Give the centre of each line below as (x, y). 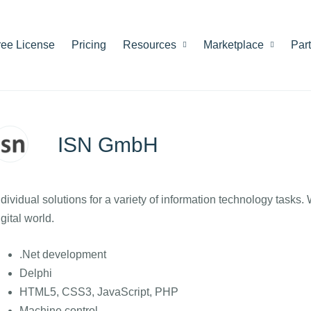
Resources (151, 45)
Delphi (35, 273)
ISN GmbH (108, 145)
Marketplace (235, 45)
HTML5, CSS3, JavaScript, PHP (99, 292)
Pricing (89, 45)
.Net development (62, 254)
